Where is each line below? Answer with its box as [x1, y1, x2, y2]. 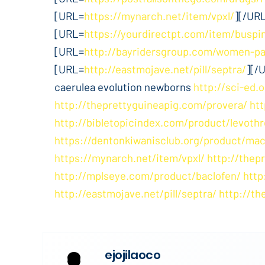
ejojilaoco [105, 247, 160, 263]
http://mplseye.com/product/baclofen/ [54, 169, 241, 182]
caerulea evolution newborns [54, 80, 193, 93]
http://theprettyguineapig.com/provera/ [54, 98, 247, 111]
